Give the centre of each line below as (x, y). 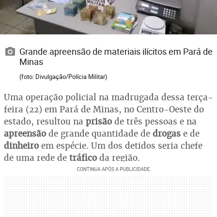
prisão (100, 121)
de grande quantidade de (101, 133)
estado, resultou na (45, 121)
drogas (168, 133)
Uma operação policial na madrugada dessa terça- (108, 97)
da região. (120, 157)
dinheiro (23, 145)
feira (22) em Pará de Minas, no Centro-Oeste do (104, 109)
